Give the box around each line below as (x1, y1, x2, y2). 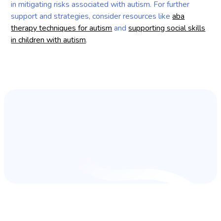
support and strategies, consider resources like (11, 10, 173, 22)
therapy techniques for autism (11, 22, 112, 34)
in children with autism (11, 34, 86, 45)
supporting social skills (128, 22, 206, 34)
